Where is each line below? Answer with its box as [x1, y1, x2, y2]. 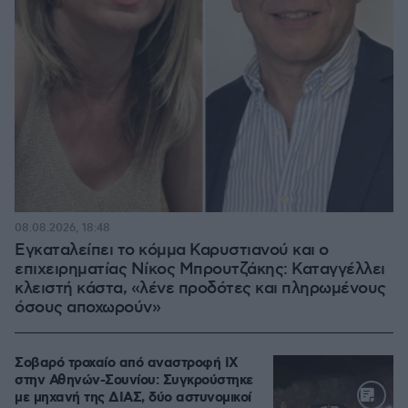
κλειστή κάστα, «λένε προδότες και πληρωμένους [15, 279, 386, 300]
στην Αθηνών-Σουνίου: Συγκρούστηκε [15, 372, 253, 391]
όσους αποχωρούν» [15, 298, 160, 319]
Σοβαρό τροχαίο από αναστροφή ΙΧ [15, 354, 239, 373]
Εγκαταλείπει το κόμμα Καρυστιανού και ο [15, 240, 329, 261]
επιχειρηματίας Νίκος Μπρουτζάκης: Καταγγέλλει [15, 260, 385, 280]
